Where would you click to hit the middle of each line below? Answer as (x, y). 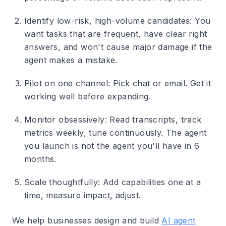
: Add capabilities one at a (150, 182)
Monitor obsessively (65, 120)
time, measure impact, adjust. (83, 195)
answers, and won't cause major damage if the (118, 47)
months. (40, 159)
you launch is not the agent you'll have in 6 (112, 146)
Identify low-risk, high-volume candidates (107, 21)
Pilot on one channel (66, 83)
